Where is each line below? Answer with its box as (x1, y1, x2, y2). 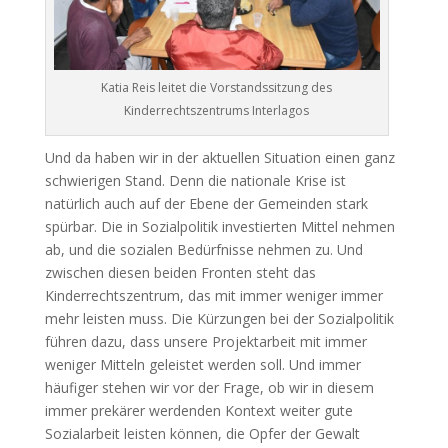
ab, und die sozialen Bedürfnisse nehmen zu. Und (44, 240, 363, 260)
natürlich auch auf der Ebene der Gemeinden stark (44, 194, 368, 214)
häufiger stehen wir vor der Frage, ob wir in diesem (44, 378, 374, 398)
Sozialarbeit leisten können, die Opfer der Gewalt (44, 424, 360, 444)
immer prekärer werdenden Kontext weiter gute (44, 401, 353, 421)
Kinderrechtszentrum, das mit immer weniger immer (44, 286, 383, 306)
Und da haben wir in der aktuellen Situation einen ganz (44, 148, 395, 168)
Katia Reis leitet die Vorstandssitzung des (101, 79, 333, 97)
